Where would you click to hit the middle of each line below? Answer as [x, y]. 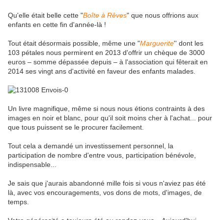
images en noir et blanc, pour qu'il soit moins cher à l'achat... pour [110, 118]
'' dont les [189, 43]
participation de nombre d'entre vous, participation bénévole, [102, 155]
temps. [18, 202]
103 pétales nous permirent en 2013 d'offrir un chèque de [98, 53]
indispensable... [32, 165]
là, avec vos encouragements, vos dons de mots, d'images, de [105, 193]
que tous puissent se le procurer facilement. [76, 127]
